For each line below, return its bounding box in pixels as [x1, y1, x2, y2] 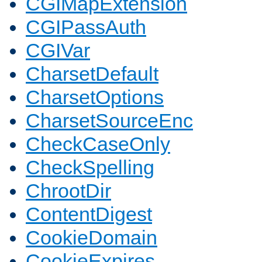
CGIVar [26, 39, 90, 62]
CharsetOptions [26, 86, 164, 109]
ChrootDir [26, 180, 111, 202]
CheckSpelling [26, 156, 154, 179]
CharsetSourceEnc [26, 109, 193, 132]
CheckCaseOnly [26, 133, 170, 156]
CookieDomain [26, 226, 157, 249]
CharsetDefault [26, 63, 158, 85]
